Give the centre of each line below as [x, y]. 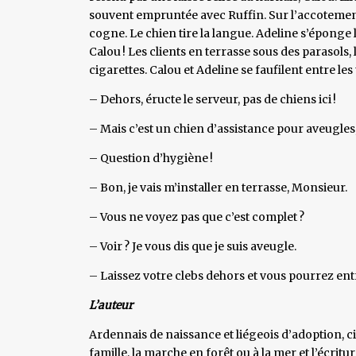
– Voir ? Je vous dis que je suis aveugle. [193, 246]
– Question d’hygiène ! [151, 158]
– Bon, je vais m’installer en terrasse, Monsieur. [218, 187]
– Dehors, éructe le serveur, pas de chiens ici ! [213, 99]
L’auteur [111, 305]
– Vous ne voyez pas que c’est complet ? [197, 217]
